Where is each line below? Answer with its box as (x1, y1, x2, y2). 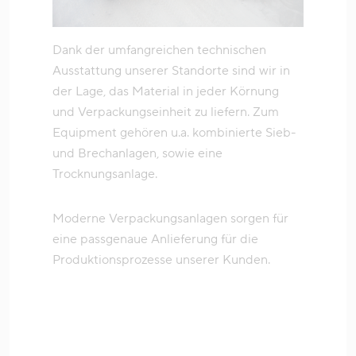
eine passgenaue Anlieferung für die (52, 231, 258, 248)
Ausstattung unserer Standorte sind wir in (52, 63, 290, 79)
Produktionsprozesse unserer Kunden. (52, 252, 270, 269)
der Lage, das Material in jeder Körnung (52, 83, 279, 100)
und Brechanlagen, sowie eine (52, 145, 222, 162)
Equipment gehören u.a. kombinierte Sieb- (52, 125, 296, 141)
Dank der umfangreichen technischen (52, 42, 266, 59)
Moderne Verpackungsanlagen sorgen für (52, 211, 288, 227)
